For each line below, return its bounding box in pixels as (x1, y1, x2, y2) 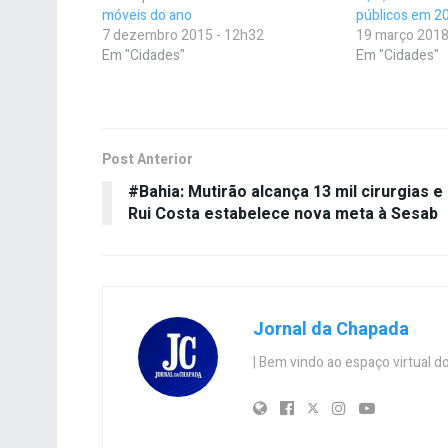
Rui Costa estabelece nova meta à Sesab (128, 202, 438, 227)
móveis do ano (102, 5, 192, 27)
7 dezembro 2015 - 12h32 (102, 25, 264, 47)
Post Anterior (102, 149, 193, 171)
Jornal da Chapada (253, 316, 409, 344)
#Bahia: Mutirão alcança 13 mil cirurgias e (128, 180, 443, 205)
